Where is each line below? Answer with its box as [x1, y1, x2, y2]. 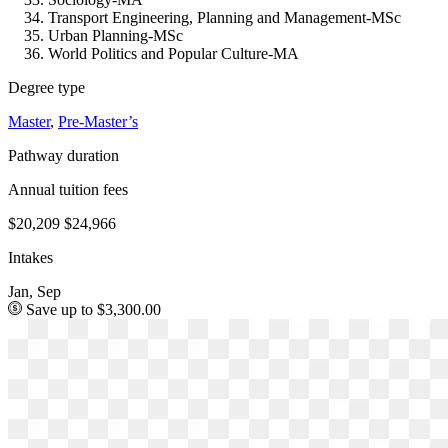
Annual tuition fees [8, 180, 128, 198]
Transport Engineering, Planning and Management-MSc [48, 8, 401, 26]
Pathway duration [8, 146, 119, 164]
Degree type [8, 78, 85, 96]
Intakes [8, 248, 53, 266]
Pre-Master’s [58, 112, 138, 130]
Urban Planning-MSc [48, 26, 183, 44]
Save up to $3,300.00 [22, 300, 161, 318]
